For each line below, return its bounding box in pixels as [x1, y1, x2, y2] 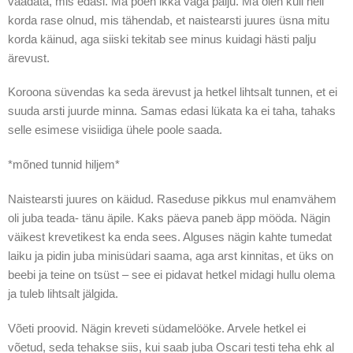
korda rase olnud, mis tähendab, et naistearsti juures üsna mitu [7, 13, 329, 27]
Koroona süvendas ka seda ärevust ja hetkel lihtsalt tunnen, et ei [7, 85, 337, 99]
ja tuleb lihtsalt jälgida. [7, 286, 118, 300]
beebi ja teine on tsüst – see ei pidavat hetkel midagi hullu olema [7, 267, 335, 281]
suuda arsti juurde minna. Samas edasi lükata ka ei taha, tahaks [7, 104, 336, 118]
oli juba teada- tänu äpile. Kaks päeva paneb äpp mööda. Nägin [7, 210, 330, 225]
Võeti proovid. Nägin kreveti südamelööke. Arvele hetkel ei [7, 321, 306, 335]
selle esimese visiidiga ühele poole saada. [7, 123, 222, 137]
